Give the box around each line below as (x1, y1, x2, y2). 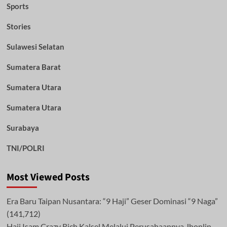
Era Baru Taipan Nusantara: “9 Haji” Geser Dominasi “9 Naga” (6, 196, 218, 206)
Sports (6, 1, 29, 11)
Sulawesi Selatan (6, 42, 64, 51)
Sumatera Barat (6, 62, 61, 71)
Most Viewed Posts (6, 170, 90, 184)
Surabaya (6, 123, 39, 132)
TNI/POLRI (6, 143, 45, 153)
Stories (6, 21, 31, 31)
